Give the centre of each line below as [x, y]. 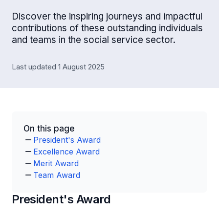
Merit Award [56, 163]
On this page [49, 129]
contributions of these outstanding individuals [107, 28]
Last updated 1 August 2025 [58, 67]
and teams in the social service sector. [94, 40]
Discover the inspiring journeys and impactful [107, 16]
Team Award [57, 175]
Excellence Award [66, 152]
